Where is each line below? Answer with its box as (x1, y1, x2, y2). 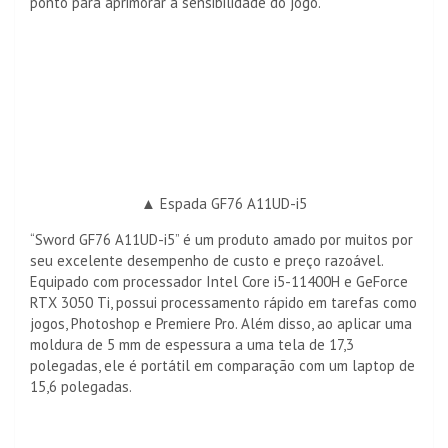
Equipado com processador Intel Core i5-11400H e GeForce (30, 272, 408, 291)
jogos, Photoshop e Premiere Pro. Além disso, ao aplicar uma (30, 314, 412, 333)
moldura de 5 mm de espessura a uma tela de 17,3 (30, 335, 354, 354)
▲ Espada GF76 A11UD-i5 (141, 194, 307, 213)
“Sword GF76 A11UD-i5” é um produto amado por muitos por (30, 230, 413, 249)
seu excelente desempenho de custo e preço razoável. (30, 251, 383, 270)
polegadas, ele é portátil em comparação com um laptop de (30, 356, 415, 375)
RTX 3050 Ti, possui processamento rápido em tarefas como (30, 293, 417, 312)
